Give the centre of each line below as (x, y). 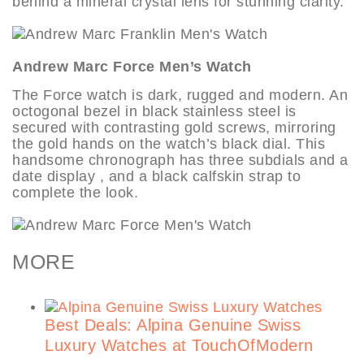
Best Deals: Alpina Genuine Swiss (173, 325)
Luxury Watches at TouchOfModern (179, 346)
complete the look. (75, 192)
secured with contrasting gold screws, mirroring (174, 127)
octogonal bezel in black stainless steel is (154, 111)
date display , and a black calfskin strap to (156, 176)
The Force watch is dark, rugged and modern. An (180, 95)
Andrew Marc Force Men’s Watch (132, 66)
